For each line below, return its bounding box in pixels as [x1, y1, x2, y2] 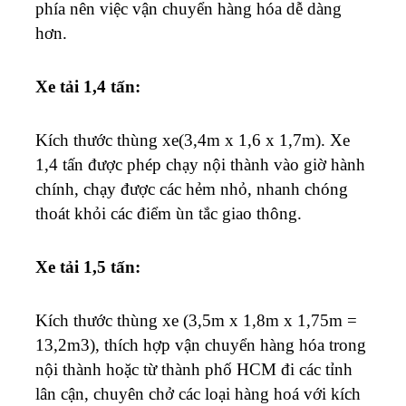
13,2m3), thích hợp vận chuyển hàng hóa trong [35, 334, 366, 354]
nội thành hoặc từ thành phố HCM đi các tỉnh [35, 359, 353, 379]
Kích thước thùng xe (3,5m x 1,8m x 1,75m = [35, 310, 357, 330]
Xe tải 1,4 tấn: [35, 76, 140, 96]
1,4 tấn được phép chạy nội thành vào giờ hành [35, 154, 365, 174]
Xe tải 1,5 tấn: [35, 256, 140, 276]
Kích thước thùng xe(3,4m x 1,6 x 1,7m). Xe [35, 130, 350, 150]
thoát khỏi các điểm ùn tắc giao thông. [35, 203, 302, 223]
